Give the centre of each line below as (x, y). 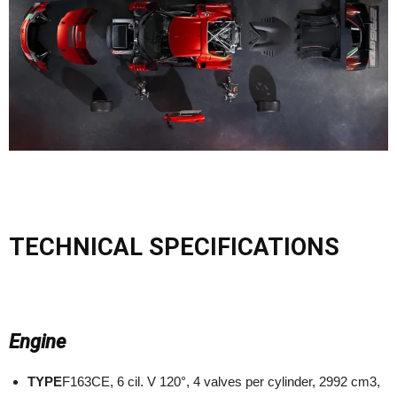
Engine (37, 341)
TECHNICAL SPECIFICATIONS (174, 247)
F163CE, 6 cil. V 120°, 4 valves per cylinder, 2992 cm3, (221, 381)
